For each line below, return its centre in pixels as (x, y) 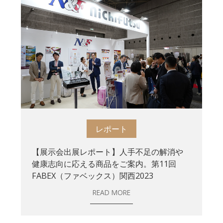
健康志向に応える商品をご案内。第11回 (104, 164)
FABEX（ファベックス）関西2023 (93, 176)
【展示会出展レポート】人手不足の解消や (108, 152)
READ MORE (111, 193)
